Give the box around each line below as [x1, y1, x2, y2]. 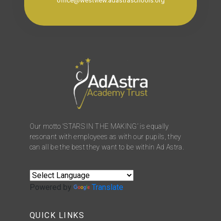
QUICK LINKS [29, 210, 85, 220]
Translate [91, 182, 123, 192]
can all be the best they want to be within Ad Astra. [29, 143, 184, 151]
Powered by [29, 182, 74, 192]
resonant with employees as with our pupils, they [29, 132, 182, 141]
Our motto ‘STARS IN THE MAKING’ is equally [29, 122, 169, 130]
